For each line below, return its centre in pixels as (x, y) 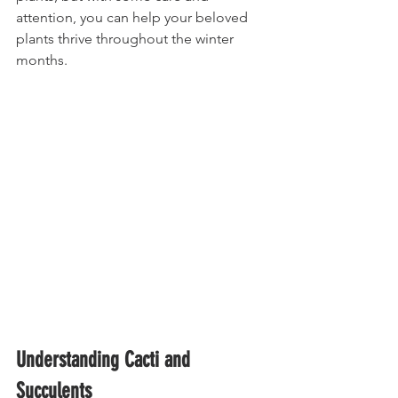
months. (42, 60)
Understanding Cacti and (106, 360)
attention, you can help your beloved (134, 18)
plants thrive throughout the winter (127, 39)
